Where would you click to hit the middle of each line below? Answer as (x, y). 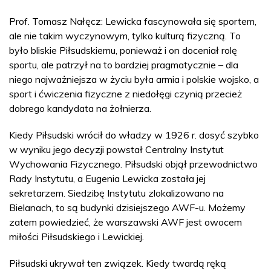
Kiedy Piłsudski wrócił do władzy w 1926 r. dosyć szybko (134, 135)
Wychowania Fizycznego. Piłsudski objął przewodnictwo (133, 164)
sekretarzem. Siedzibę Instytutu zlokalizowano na (116, 193)
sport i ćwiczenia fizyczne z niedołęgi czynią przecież (126, 93)
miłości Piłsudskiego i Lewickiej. (77, 236)
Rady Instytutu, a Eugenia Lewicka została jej (107, 178)
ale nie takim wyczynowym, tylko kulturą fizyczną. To (125, 35)
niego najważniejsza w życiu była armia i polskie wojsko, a (134, 79)
